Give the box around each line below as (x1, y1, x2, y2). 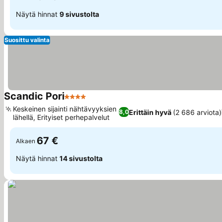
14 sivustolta (59, 154, 103, 163)
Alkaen (16, 137, 35, 145)
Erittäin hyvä (129, 108, 171, 116)
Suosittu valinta (4, 36, 50, 44)
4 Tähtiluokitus (64, 97, 119, 107)
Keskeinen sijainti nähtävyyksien (13, 105, 116, 113)
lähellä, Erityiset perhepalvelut (13, 113, 110, 121)
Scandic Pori (4, 90, 64, 102)
